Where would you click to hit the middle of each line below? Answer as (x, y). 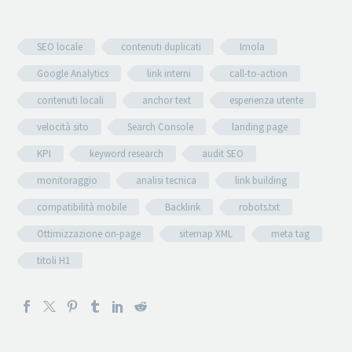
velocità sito (63, 126)
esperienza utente (266, 100)
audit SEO (223, 153)
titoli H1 (53, 260)
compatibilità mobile (82, 207)
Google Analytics (73, 73)
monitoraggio (67, 180)
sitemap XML (206, 233)
